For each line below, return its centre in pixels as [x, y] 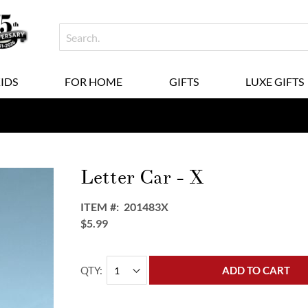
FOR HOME [93, 81]
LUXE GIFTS [274, 81]
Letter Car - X [142, 177]
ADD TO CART [256, 270]
